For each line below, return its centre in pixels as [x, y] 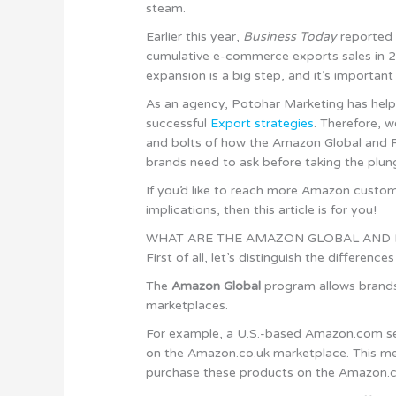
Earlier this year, [195, 36]
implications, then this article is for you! [262, 209]
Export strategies [263, 123]
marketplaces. [187, 305]
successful [179, 123]
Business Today [290, 36]
